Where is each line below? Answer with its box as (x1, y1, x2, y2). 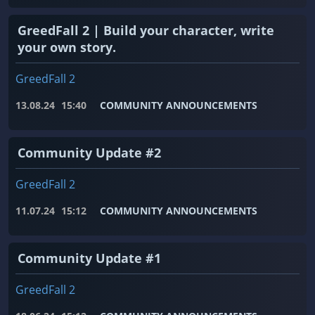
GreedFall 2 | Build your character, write (18, 22, 274, 39)
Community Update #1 (18, 250, 161, 267)
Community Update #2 (18, 144, 161, 162)
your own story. (18, 39, 116, 56)
